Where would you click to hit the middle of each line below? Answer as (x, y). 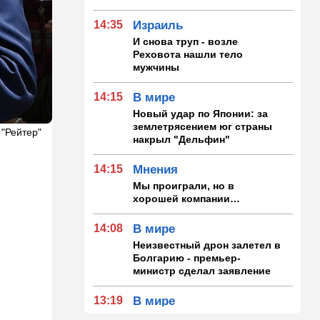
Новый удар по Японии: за (201, 113)
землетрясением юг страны (203, 126)
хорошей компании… (187, 198)
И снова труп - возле (186, 41)
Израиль (158, 25)
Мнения (156, 169)
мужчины (156, 67)
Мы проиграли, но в (184, 185)
